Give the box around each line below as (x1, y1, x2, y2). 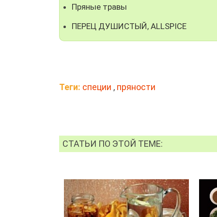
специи (82, 81, 111, 92)
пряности (117, 81, 155, 92)
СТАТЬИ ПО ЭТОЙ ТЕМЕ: (62, 138, 163, 149)
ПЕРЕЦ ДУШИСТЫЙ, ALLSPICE (72, 21, 186, 31)
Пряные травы (72, 1, 127, 12)
